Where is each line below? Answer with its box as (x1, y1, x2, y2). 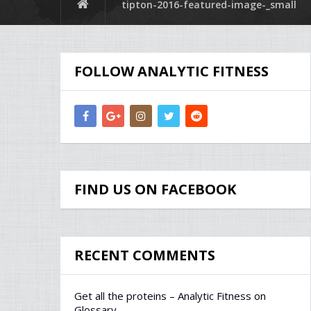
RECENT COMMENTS (74, 246, 215, 264)
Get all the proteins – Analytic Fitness (74, 289, 251, 303)
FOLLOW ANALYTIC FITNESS (74, 62, 269, 81)
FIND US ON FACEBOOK (74, 180, 236, 199)
